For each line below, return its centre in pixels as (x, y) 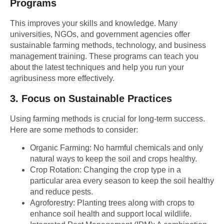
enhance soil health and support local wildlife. (111, 213)
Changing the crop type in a (132, 169)
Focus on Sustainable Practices (97, 98)
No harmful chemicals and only (147, 147)
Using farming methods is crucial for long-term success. (107, 118)
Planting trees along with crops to (136, 202)
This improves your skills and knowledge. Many (94, 23)
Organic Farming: (61, 147)
